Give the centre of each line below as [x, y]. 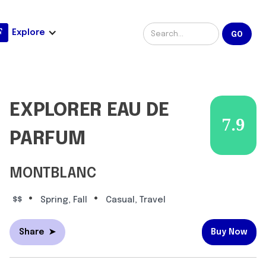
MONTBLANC [53, 174]
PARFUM [47, 140]
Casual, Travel [136, 200]
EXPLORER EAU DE [89, 111]
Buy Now [229, 232]
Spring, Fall [64, 200]
